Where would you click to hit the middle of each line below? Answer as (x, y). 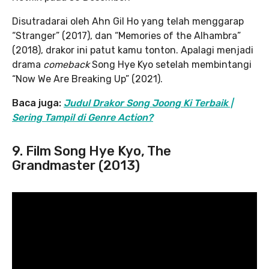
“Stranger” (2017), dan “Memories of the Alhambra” (126, 36)
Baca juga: (38, 103)
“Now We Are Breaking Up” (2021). (87, 79)
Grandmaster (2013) (76, 165)
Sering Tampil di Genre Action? (83, 117)
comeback (68, 65)
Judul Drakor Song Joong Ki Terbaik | (148, 103)
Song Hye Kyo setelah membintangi (172, 65)
